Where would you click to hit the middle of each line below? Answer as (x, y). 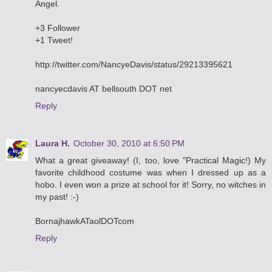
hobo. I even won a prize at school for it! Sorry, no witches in (151, 185)
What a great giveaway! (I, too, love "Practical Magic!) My (151, 161)
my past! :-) (57, 197)
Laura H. (53, 144)
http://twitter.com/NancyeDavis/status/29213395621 (134, 65)
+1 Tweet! (54, 40)
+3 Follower (58, 28)
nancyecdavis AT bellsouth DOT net (104, 89)
